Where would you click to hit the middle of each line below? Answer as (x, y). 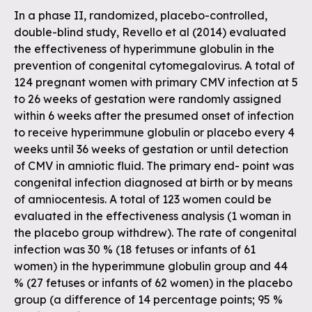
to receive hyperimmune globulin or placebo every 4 (154, 132)
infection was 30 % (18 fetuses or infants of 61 (135, 249)
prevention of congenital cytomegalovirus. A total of (154, 65)
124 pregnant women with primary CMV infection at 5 (156, 82)
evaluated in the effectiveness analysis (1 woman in (153, 216)
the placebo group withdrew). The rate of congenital (155, 233)
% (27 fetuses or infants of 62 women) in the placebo (153, 283)
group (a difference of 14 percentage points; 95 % (148, 299)
